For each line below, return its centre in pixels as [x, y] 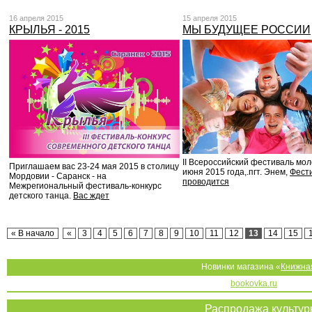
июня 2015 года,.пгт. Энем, [236, 172]
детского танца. [41, 196]
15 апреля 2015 [210, 18]
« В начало [33, 233]
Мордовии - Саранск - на [58, 177]
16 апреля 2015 [36, 18]
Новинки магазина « [241, 267]
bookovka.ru [254, 283]
